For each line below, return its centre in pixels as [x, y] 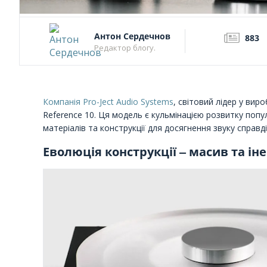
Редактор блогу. [125, 48]
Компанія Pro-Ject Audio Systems [108, 102]
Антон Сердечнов [132, 36]
